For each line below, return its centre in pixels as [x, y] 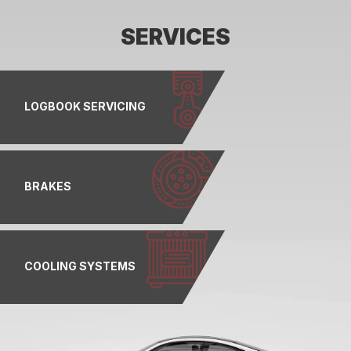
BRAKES [47, 186]
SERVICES [175, 36]
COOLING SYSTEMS [80, 266]
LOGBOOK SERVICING [85, 106]
